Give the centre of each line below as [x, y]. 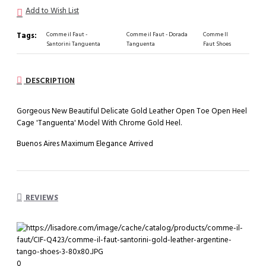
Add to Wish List [52, 10]
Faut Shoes [217, 44]
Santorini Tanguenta [73, 44]
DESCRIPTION [49, 81]
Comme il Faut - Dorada [157, 34]
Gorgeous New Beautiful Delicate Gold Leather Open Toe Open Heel [132, 111]
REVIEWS [41, 198]
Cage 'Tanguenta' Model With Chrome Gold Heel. [99, 123]
